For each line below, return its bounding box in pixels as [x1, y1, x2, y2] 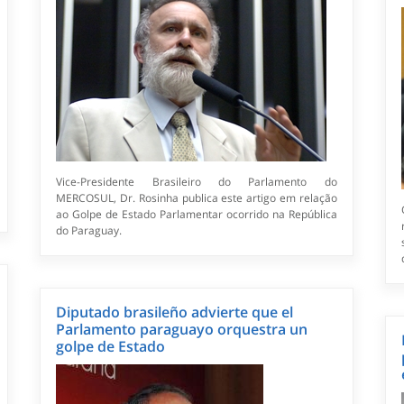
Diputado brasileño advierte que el [56, 302, 294, 323]
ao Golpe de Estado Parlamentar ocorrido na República [56, 207, 337, 223]
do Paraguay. [56, 223, 123, 239]
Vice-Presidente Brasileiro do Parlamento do [56, 174, 337, 190]
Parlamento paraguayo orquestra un [56, 319, 308, 340]
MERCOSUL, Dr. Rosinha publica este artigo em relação [56, 190, 337, 207]
